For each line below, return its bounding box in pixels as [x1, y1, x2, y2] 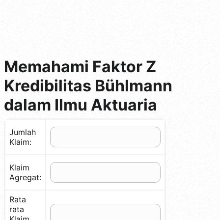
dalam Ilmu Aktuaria [4, 95, 157, 114]
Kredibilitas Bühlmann [4, 76, 172, 95]
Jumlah [9, 127, 36, 137]
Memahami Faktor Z [4, 56, 156, 76]
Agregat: [9, 172, 41, 182]
